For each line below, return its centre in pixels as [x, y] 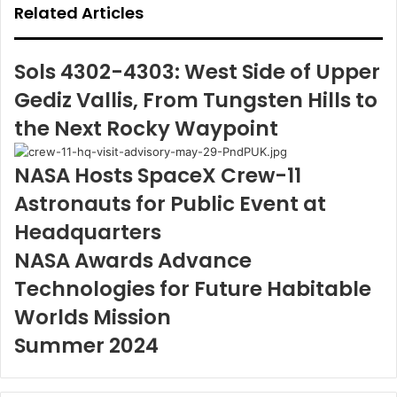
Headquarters [88, 233]
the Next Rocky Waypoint [146, 129]
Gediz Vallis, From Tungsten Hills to [196, 101]
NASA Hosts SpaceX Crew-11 [158, 176]
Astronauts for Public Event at [170, 204]
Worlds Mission [93, 318]
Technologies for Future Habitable [193, 289]
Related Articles [79, 13]
